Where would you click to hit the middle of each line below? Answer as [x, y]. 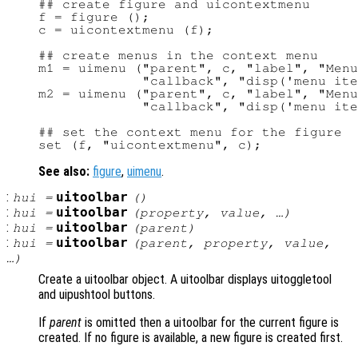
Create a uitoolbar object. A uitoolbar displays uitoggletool [185, 280]
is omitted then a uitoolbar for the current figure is [210, 323]
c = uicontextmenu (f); [126, 30]
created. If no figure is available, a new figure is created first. [191, 338]
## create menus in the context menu [178, 56]
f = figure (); [94, 17]
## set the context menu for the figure [190, 132]
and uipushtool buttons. [97, 295]
